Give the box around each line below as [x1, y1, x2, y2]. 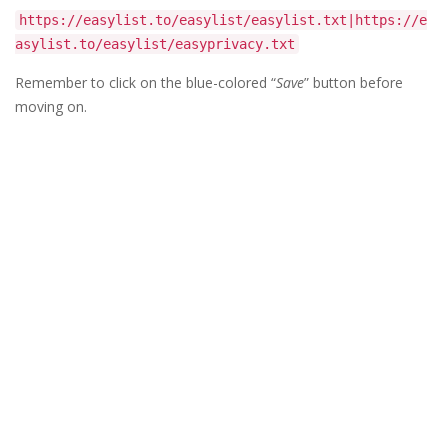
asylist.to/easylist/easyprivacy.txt [15, 35, 295, 52]
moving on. [15, 96, 87, 116]
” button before [304, 72, 403, 92]
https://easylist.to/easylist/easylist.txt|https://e [19, 11, 427, 28]
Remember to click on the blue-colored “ [15, 72, 276, 92]
